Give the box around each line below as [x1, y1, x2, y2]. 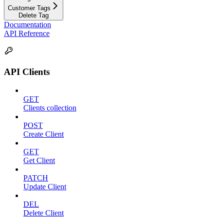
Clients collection [23, 104, 76, 112]
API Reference [4, 29, 50, 37]
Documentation [4, 20, 51, 29]
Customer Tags [8, 4, 51, 12]
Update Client [23, 182, 66, 191]
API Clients [4, 66, 50, 77]
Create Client [23, 130, 64, 139]
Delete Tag [18, 11, 49, 19]
